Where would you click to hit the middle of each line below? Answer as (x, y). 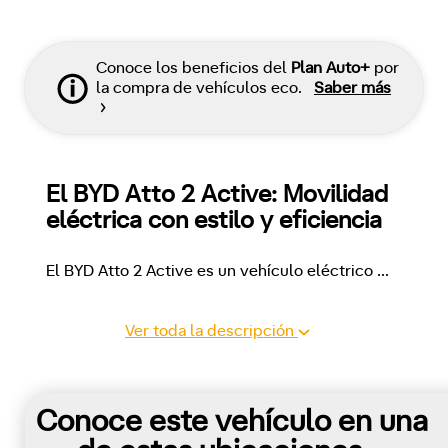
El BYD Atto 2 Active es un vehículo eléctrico (211, 271)
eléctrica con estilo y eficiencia (214, 221)
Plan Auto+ (330, 68)
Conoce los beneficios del (193, 68)
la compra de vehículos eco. (201, 88)
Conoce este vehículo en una (232, 422)
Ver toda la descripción (211, 331)
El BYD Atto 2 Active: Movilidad (217, 195)
